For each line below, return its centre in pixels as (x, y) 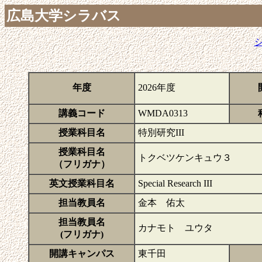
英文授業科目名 (82, 183)
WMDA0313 (163, 113)
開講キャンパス (82, 254)
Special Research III (175, 183)
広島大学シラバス (64, 16)
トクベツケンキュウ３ (185, 158)
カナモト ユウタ (175, 228)
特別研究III (161, 132)
